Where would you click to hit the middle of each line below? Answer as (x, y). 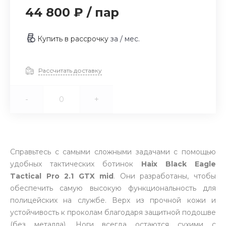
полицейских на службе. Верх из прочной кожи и (113, 200)
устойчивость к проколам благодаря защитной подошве (113, 212)
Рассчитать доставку (70, 70)
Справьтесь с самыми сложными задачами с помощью (113, 152)
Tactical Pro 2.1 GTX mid (62, 176)
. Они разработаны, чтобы (165, 176)
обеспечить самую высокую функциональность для (113, 188)
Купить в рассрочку (74, 39)
